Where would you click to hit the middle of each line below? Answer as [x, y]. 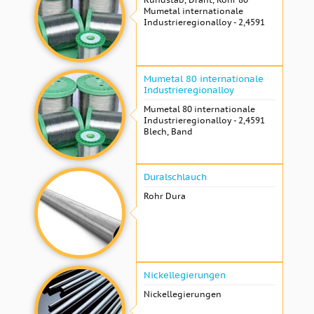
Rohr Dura [165, 196]
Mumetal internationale [193, 11]
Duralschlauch [175, 177]
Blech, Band [168, 131]
